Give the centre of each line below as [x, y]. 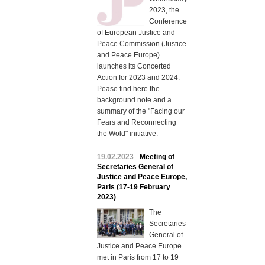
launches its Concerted [134, 67]
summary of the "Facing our [140, 112]
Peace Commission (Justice [141, 44]
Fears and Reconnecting [136, 123]
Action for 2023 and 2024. [138, 78]
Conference [168, 22]
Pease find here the [128, 89]
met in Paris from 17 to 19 [138, 258]
